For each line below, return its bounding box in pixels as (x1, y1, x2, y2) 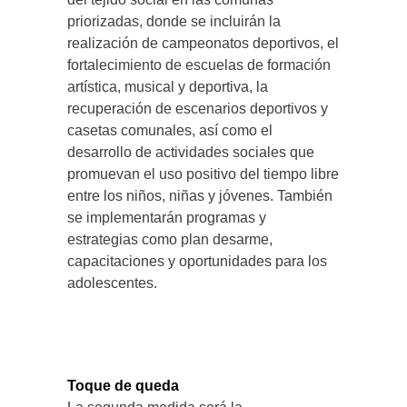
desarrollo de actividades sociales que (67, 144, 314, 160)
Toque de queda (67, 378, 179, 393)
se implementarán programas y (67, 210, 266, 225)
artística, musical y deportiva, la (67, 79, 268, 94)
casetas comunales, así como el (67, 123, 273, 138)
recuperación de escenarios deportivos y (67, 101, 328, 116)
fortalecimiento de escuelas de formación (67, 57, 331, 73)
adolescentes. (67, 275, 157, 291)
